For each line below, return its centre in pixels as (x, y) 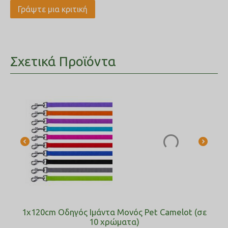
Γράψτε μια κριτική (53, 9)
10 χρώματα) (114, 222)
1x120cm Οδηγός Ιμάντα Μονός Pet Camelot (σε (114, 212)
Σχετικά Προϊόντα (63, 61)
